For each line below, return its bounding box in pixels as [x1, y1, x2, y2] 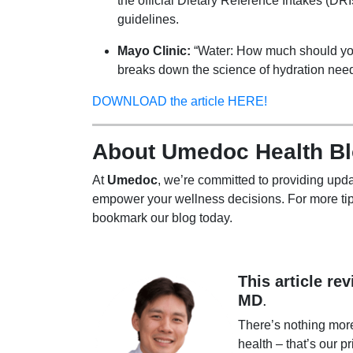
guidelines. [117, 13, 179, 27]
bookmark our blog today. [92, 211, 232, 225]
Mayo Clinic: [117, 44, 191, 58]
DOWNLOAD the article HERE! [92, 95, 267, 109]
